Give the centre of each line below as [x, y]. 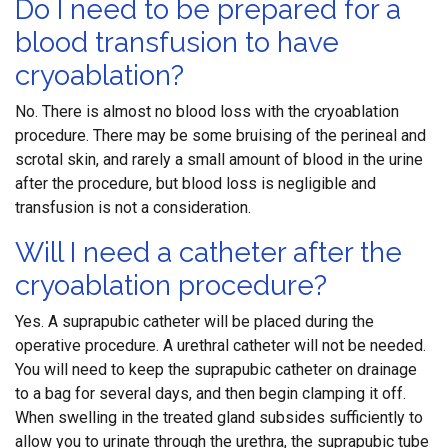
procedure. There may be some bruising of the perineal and [220, 135]
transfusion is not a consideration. [133, 207]
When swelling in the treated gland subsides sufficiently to [219, 417]
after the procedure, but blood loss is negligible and [195, 183]
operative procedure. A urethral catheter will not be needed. [220, 345]
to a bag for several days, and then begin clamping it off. [210, 393]
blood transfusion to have [177, 42]
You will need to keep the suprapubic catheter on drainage [216, 369]
